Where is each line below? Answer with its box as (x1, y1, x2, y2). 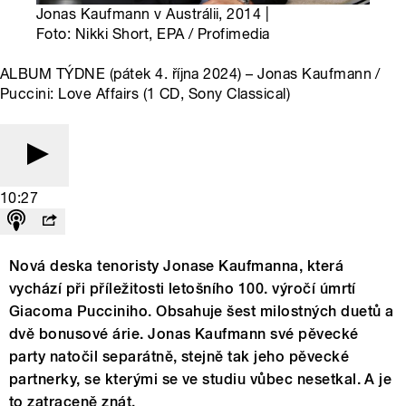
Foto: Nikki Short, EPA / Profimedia (36, 25, 270, 43)
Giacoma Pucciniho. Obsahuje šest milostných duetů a (9, 303, 394, 321)
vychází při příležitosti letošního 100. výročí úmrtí (9, 280, 356, 298)
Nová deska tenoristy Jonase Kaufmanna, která (9, 257, 344, 275)
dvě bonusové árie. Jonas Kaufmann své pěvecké (9, 325, 359, 343)
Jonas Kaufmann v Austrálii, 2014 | (36, 5, 270, 24)
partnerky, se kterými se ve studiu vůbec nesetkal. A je (9, 371, 392, 389)
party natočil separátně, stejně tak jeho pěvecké (9, 348, 350, 366)
